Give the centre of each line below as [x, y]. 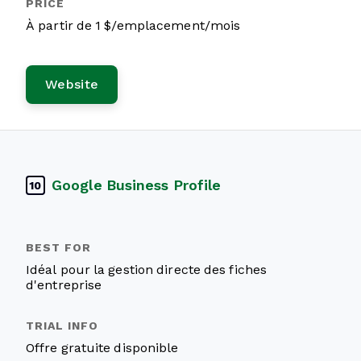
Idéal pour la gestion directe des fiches [146, 270]
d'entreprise [64, 285]
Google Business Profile [137, 185]
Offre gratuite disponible [102, 348]
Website [72, 84]
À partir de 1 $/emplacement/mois [133, 25]
